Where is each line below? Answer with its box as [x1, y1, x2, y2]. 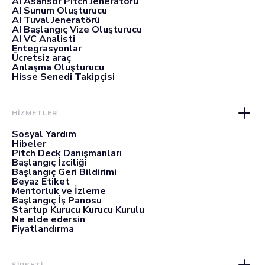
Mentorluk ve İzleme [12, 184, 106, 198]
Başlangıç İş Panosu [12, 193, 102, 207]
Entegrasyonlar [12, 41, 82, 55]
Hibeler [12, 137, 46, 150]
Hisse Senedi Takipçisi [12, 70, 115, 83]
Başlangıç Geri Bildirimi [12, 165, 117, 179]
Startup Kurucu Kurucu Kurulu [12, 203, 144, 216]
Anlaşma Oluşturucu [12, 60, 104, 74]
